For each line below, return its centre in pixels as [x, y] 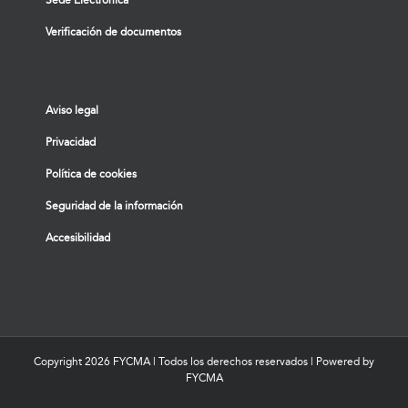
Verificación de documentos [113, 31]
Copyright [59, 361]
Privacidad [71, 142]
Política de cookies [91, 173]
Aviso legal [72, 110]
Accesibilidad [78, 237]
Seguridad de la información [114, 205]
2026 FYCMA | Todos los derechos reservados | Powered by [229, 361]
